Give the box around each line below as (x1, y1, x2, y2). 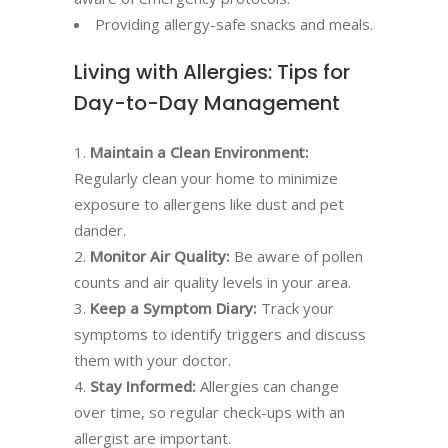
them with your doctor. (74, 350, 231, 370)
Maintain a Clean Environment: (90, 142, 309, 162)
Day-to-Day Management (74, 89, 340, 117)
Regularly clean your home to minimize (74, 168, 338, 188)
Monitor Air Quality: (90, 246, 230, 266)
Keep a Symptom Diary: (90, 298, 257, 318)
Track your (257, 298, 334, 318)
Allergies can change (196, 376, 339, 396)
